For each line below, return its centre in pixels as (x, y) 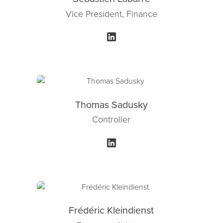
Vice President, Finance (111, 13)
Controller (111, 119)
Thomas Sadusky (111, 104)
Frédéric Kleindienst (111, 210)
